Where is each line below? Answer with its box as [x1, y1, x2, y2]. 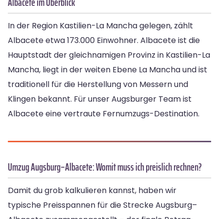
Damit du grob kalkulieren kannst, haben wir [8, 185, 176, 197]
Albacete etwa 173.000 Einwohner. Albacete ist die [8, 35, 200, 46]
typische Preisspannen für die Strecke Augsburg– [8, 199, 197, 211]
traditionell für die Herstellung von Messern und [8, 79, 188, 90]
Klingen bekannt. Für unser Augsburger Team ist [8, 93, 192, 105]
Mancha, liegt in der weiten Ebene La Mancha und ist [8, 64, 207, 76]
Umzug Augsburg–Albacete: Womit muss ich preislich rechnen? [8, 159, 202, 175]
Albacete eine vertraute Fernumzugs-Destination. [8, 108, 199, 120]
